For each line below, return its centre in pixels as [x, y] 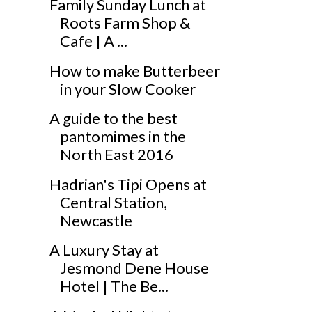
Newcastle [96, 220]
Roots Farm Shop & [125, 23]
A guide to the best [113, 118]
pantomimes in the [123, 136]
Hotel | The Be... [114, 286]
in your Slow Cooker [127, 88]
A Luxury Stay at [104, 250]
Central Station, [113, 202]
